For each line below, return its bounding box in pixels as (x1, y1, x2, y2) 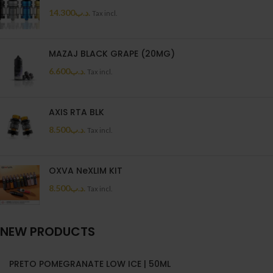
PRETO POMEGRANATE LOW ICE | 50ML (9, 258, 171, 270)
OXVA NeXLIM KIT (49, 165, 122, 177)
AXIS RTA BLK (49, 106, 104, 118)
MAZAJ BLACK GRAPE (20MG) (49, 48, 175, 60)
